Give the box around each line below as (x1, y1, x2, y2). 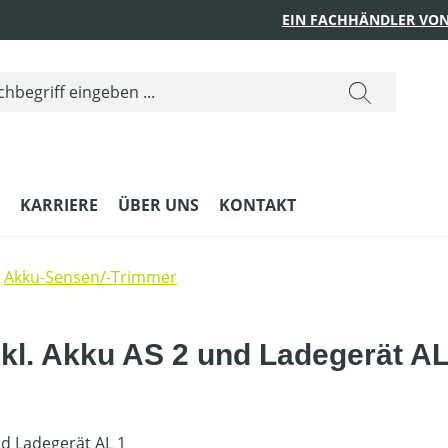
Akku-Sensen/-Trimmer (4, 265, 177, 288)
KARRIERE (20, 193, 98, 216)
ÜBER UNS (118, 193, 199, 216)
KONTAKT (219, 193, 296, 216)
